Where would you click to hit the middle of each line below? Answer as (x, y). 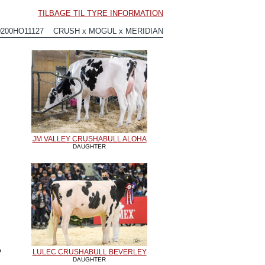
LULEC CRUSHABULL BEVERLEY (89, 252)
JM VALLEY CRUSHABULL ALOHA (89, 139)
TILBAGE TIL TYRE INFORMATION (101, 13)
